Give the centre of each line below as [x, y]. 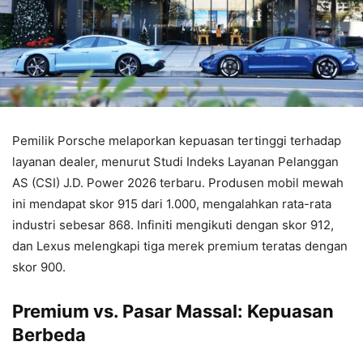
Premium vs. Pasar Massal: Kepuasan [173, 311]
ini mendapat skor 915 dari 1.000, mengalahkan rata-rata [172, 204]
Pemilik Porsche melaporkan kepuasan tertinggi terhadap [177, 141]
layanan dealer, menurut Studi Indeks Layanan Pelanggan [175, 162]
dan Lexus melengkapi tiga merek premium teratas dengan [180, 246]
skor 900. [39, 267]
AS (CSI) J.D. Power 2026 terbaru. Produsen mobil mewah [178, 183]
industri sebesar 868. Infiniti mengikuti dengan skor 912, [173, 225]
